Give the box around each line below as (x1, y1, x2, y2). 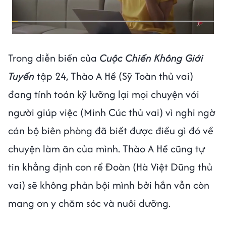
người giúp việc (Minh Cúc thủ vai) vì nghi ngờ (8, 105, 215, 120)
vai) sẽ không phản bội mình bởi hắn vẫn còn (8, 178, 209, 193)
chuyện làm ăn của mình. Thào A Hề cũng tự (8, 141, 205, 156)
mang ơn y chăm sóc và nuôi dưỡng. (8, 196, 173, 211)
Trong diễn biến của (8, 50, 99, 66)
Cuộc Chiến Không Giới (99, 50, 203, 66)
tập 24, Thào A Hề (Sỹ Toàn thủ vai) (34, 69, 193, 84)
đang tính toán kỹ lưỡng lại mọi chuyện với (8, 87, 199, 102)
